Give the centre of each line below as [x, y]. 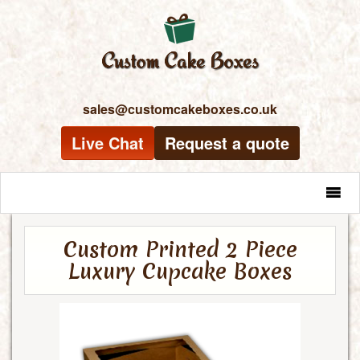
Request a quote [227, 143]
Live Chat [107, 143]
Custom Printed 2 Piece [180, 250]
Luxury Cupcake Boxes [180, 271]
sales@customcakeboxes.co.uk [180, 109]
